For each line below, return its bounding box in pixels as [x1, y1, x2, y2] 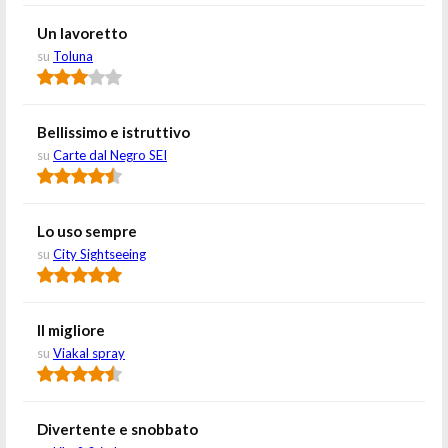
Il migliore [37, 321, 105, 339]
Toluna [53, 48, 93, 64]
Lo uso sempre [37, 222, 137, 240]
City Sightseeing [53, 246, 146, 262]
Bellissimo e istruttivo [37, 123, 190, 141]
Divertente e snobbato [37, 420, 198, 438]
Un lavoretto [37, 24, 127, 42]
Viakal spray [53, 345, 125, 361]
